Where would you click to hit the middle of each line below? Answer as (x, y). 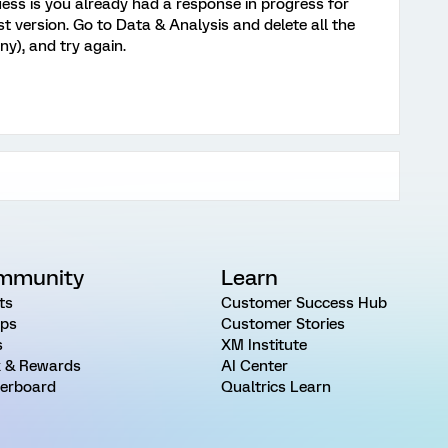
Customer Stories (282, 324)
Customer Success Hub (303, 303)
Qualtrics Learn (275, 387)
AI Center (254, 366)
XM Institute (263, 345)
